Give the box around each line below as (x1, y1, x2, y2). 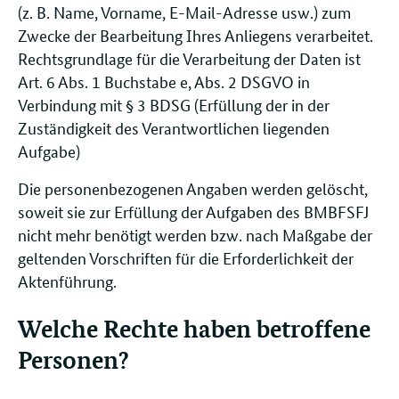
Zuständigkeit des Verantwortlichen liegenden (18, 116, 330, 138)
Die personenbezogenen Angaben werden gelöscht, (18, 176, 368, 199)
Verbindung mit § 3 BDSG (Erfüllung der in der (18, 93, 330, 115)
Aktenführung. (18, 269, 117, 291)
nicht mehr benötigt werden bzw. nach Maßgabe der (18, 223, 372, 245)
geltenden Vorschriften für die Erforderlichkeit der (18, 246, 354, 268)
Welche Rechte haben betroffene (18, 312, 370, 345)
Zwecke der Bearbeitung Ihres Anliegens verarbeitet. (18, 23, 373, 45)
